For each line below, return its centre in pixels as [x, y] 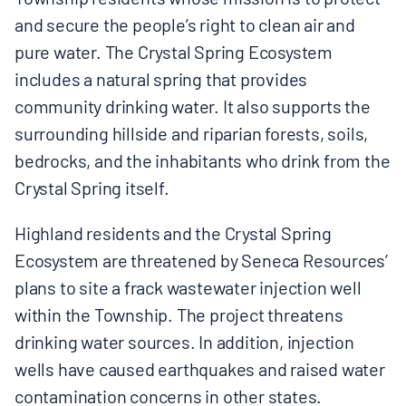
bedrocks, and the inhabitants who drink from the [203, 159]
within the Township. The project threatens [179, 313]
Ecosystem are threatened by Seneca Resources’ [201, 259]
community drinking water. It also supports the [193, 105]
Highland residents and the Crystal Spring [173, 232]
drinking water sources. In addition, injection [184, 340]
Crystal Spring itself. [92, 186]
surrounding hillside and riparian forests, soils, [192, 132]
